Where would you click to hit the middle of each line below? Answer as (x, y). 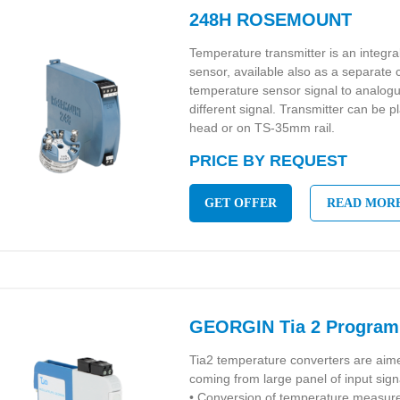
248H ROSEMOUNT (271, 20)
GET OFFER (241, 203)
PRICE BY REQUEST (269, 161)
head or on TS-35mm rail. (262, 128)
